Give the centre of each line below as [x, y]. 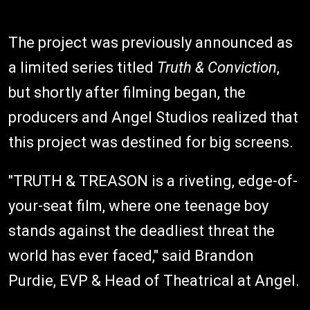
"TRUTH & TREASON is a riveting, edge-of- [153, 181]
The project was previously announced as [151, 42]
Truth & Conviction [217, 67]
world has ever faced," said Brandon [131, 255]
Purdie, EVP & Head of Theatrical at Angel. [154, 280]
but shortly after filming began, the [127, 92]
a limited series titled [83, 67]
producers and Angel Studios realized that [153, 117]
